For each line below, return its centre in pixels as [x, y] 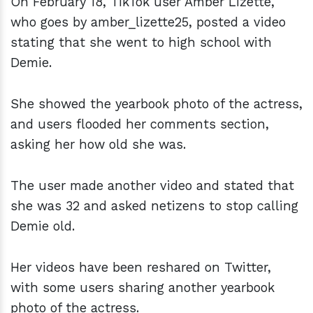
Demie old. [45, 226]
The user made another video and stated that [152, 185]
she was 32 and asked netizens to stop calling [154, 205]
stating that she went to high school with [141, 42]
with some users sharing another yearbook [143, 287]
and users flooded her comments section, [140, 124]
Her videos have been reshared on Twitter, [141, 267]
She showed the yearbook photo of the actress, [156, 103]
